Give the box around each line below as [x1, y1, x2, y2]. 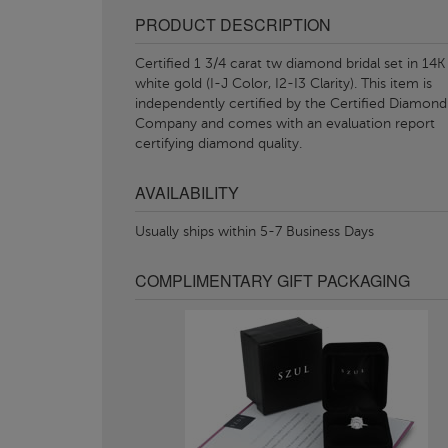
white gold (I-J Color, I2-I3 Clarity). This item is [135, 76, 432, 91]
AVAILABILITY [135, 181, 239, 204]
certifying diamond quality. [135, 136, 302, 151]
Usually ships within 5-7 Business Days [135, 224, 374, 239]
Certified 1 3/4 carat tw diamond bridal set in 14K [135, 56, 445, 71]
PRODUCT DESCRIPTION [135, 13, 331, 36]
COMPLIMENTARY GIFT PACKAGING [135, 269, 410, 292]
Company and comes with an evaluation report [135, 116, 435, 131]
